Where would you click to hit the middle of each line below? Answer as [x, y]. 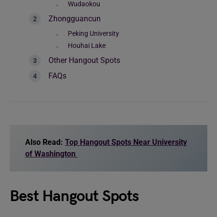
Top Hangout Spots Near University [126, 142]
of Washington [51, 154]
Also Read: [45, 142]
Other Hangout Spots [84, 60]
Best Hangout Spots [74, 196]
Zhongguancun [75, 19]
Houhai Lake [87, 46]
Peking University [94, 33]
